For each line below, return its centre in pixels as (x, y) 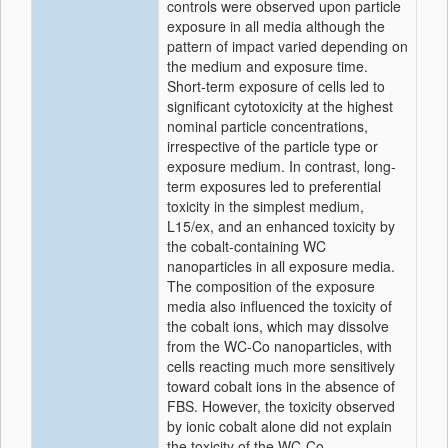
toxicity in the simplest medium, (265, 206)
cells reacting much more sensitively (281, 366)
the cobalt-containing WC (246, 246)
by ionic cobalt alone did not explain (279, 426)
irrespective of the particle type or (272, 146)
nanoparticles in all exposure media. (281, 266)
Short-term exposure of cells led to (276, 86)
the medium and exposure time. (267, 66)
